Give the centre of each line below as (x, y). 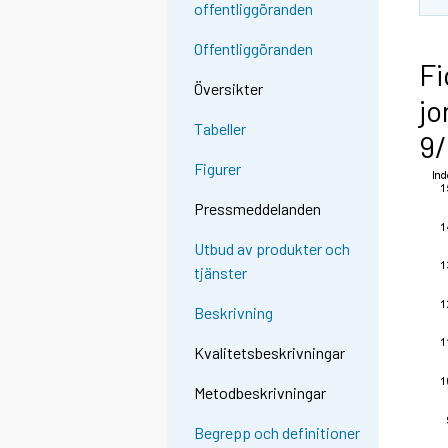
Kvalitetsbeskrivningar (270, 353)
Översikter (229, 89)
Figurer (218, 169)
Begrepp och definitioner (277, 433)
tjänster (221, 273)
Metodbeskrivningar (260, 393)
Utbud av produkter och (272, 249)
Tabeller (220, 129)
